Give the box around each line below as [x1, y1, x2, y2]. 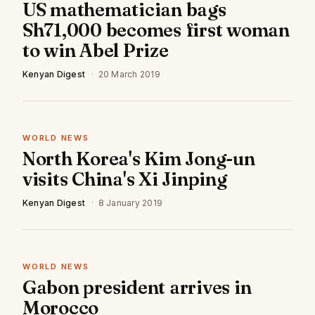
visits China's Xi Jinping [22, 168, 227, 191]
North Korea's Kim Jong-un [22, 148, 255, 170]
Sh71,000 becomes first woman [22, 19, 290, 41]
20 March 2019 [98, 69, 160, 79]
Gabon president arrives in [22, 276, 252, 299]
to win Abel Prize [22, 39, 169, 62]
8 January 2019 [98, 198, 162, 208]
